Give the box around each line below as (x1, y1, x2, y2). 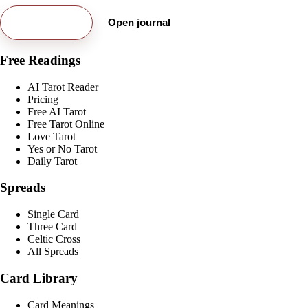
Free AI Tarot (27, 105, 86, 118)
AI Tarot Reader (27, 80, 98, 93)
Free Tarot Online (27, 118, 104, 130)
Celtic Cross (27, 233, 80, 245)
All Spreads (27, 245, 78, 258)
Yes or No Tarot (27, 142, 97, 155)
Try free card (16, 16, 77, 29)
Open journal (108, 16, 171, 29)
